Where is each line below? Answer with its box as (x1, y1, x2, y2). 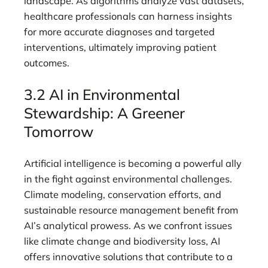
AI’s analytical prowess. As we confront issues (24, 219, 232, 232)
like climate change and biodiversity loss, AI (24, 234, 220, 247)
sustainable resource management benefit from (24, 203, 238, 216)
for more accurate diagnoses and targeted (24, 25, 215, 38)
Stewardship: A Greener (24, 103, 185, 123)
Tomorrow (24, 122, 93, 141)
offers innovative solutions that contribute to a (24, 250, 233, 263)
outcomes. (24, 56, 69, 69)
